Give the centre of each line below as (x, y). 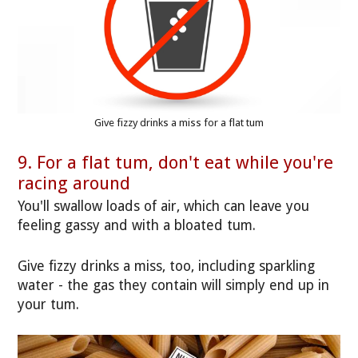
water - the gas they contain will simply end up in (174, 285)
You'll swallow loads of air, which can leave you (164, 207)
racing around (74, 183)
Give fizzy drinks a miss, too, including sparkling (167, 266)
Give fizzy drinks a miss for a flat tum (179, 123)
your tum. (49, 304)
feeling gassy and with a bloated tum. (137, 226)
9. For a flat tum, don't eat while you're (176, 162)
